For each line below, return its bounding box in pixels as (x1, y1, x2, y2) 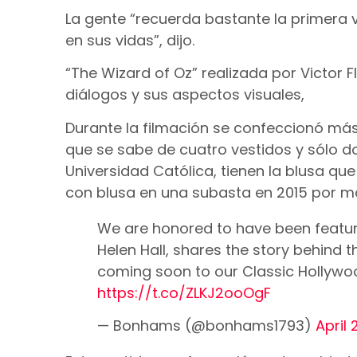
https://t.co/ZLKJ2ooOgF (97, 282, 271, 303)
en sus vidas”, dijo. (65, 29, 194, 50)
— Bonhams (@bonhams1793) (97, 316, 316, 336)
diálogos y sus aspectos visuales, (65, 84, 304, 105)
